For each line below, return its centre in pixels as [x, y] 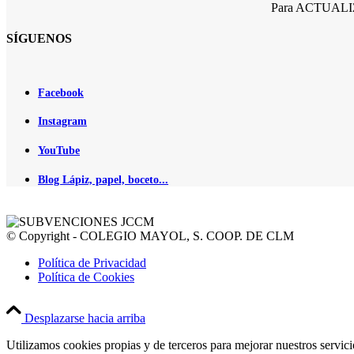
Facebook [61, 92]
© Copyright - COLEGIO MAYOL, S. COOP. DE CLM [150, 236]
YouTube [59, 151]
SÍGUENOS [39, 38]
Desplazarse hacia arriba [85, 318]
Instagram [62, 122]
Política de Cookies [86, 277]
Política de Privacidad [92, 263]
